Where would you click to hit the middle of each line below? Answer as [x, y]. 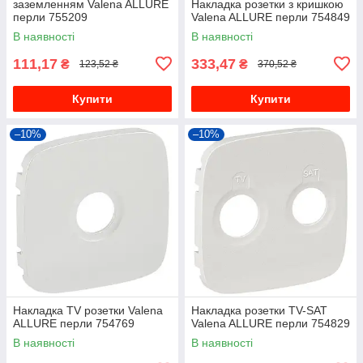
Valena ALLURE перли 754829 [271, 323]
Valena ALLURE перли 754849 [271, 17]
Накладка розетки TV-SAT [259, 310]
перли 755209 [50, 17]
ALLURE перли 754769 [74, 323]
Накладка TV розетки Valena [88, 310]
